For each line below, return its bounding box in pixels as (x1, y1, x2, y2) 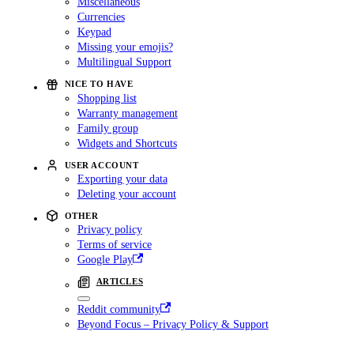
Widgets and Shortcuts (77, 136, 177, 149)
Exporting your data (77, 172, 168, 186)
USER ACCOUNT (64, 160, 139, 170)
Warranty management (77, 106, 178, 119)
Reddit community (77, 302, 160, 315)
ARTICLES (96, 277, 144, 287)
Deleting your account (77, 187, 176, 201)
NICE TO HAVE (64, 79, 134, 89)
